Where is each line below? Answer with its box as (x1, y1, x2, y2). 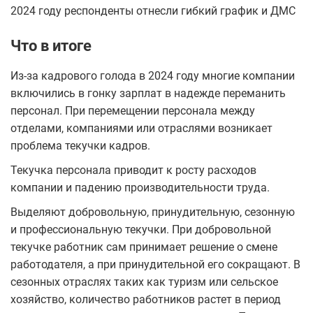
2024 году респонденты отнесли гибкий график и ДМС (10, 3, 296, 17)
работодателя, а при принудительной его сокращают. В (10, 257, 300, 271)
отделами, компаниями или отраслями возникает (10, 121, 272, 135)
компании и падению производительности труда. (10, 180, 270, 194)
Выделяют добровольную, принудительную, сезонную (10, 205, 295, 219)
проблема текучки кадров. (10, 138, 153, 152)
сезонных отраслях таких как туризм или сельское (10, 275, 278, 289)
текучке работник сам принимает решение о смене (10, 240, 277, 254)
